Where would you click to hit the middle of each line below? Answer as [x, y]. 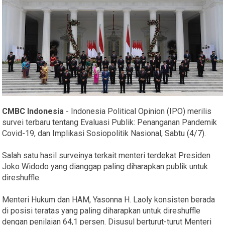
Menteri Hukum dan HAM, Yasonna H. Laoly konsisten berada [109, 199]
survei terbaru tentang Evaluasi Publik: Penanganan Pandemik [110, 122]
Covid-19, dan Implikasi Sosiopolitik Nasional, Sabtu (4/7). [104, 133]
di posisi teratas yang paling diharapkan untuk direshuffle [101, 210]
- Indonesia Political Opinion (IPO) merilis [138, 111]
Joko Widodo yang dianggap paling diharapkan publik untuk [105, 166]
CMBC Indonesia [33, 111]
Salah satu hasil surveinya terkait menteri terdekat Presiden [106, 155]
